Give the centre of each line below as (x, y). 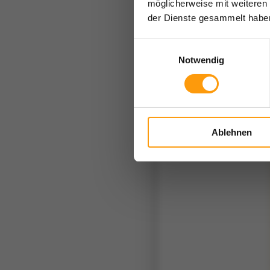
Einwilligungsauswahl (175, 46)
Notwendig (201, 60)
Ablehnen (232, 132)
